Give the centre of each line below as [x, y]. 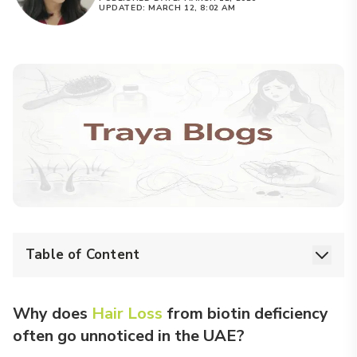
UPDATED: [124, 8]
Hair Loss [127, 314]
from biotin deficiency [245, 314]
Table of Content [83, 255]
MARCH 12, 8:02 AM [192, 8]
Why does [52, 314]
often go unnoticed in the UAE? [129, 336]
